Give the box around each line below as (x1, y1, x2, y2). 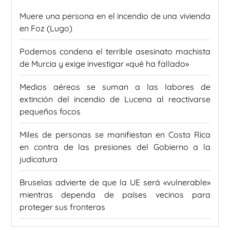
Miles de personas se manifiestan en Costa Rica (20, 129, 210, 140)
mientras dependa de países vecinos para (20, 189, 210, 200)
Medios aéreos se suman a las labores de (20, 82, 210, 92)
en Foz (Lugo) (20, 23, 72, 34)
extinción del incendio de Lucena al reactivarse (20, 94, 210, 105)
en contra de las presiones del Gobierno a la (20, 142, 210, 152)
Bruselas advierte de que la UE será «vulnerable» (20, 177, 210, 188)
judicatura (20, 154, 57, 165)
